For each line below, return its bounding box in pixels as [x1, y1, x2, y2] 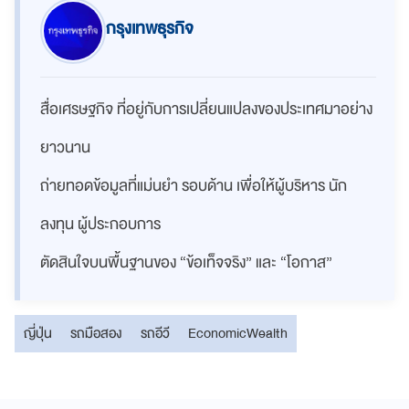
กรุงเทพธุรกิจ [106, 14, 194, 43]
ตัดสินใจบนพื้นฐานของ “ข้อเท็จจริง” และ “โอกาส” [40, 248, 332, 276]
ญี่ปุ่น [24, 320, 52, 345]
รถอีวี [141, 320, 170, 345]
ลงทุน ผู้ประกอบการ [40, 210, 161, 237]
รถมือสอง [70, 320, 122, 345]
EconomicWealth [188, 320, 288, 345]
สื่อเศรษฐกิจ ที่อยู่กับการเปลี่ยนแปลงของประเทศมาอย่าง [40, 95, 372, 122]
